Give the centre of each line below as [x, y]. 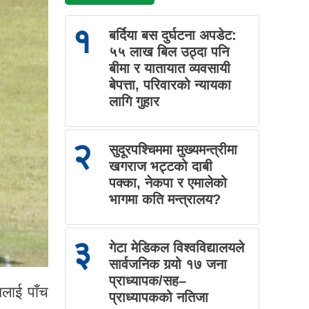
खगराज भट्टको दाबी [160, 167]
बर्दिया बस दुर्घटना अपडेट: [172, 36]
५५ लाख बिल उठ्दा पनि [169, 52]
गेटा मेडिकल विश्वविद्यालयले [176, 248]
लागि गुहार [134, 102]
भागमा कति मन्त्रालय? [165, 200]
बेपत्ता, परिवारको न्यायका [170, 85]
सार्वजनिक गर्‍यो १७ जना [168, 265]
